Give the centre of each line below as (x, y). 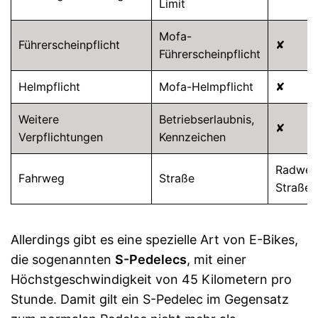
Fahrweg (42, 178)
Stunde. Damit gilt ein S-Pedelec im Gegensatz (150, 299)
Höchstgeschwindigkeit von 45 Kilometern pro (151, 279)
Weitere (39, 119)
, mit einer (216, 259)
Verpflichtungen (61, 137)
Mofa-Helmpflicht (206, 87)
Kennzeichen (192, 137)
